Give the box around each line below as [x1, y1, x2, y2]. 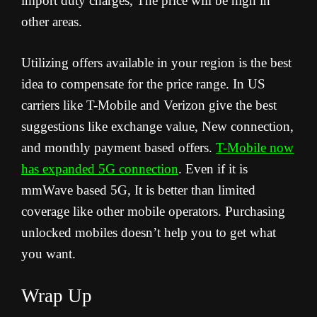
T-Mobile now [216, 140, 294, 156]
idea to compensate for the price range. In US [21, 76, 265, 92]
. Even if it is [178, 161, 248, 177]
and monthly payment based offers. [21, 140, 216, 156]
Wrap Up [21, 285, 92, 307]
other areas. [21, 14, 82, 30]
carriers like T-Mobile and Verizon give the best [21, 98, 277, 113]
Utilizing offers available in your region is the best [21, 55, 292, 71]
